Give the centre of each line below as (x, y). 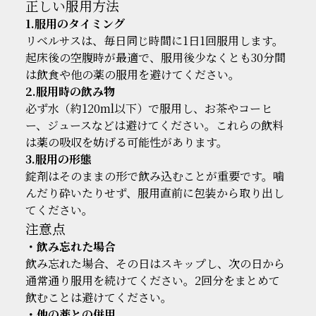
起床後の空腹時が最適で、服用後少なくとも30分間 (155, 57)
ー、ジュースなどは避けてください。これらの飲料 (154, 125)
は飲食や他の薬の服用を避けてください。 (132, 74)
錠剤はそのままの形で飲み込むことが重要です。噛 (154, 176)
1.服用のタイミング (75, 23)
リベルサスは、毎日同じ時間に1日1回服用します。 (154, 40)
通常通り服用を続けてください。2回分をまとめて (152, 280)
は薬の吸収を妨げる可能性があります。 (126, 142)
